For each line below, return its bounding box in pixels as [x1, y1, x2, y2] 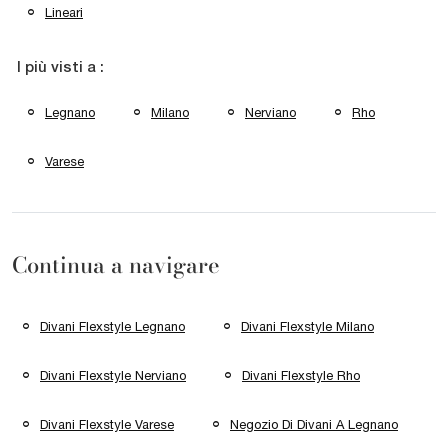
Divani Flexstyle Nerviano [40, 368, 186, 384]
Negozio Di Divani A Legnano [230, 416, 398, 432]
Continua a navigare [12, 248, 220, 282]
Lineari [45, 4, 83, 20]
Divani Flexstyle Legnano [40, 319, 185, 335]
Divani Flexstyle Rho [242, 368, 360, 384]
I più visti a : [17, 60, 104, 75]
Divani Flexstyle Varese [40, 416, 174, 432]
